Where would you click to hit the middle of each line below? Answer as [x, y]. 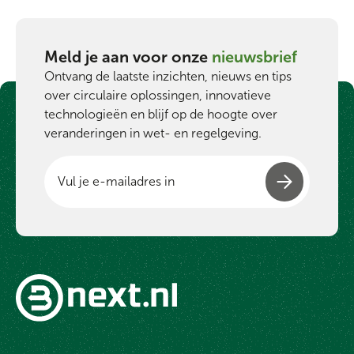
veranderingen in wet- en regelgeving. [153, 133]
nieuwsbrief [254, 56]
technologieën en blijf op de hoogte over [161, 114]
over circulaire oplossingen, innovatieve [158, 95]
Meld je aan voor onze [126, 56]
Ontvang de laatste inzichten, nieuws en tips [168, 76]
